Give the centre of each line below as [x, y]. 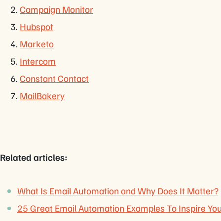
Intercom [38, 61]
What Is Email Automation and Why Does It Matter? [118, 191]
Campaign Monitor [56, 9]
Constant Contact [54, 78]
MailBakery [42, 96]
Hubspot [37, 27]
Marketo [37, 44]
